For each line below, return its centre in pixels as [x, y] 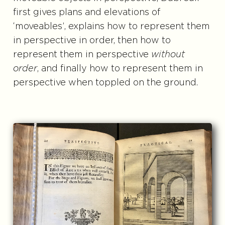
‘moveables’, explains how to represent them [111, 27]
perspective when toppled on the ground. [105, 83]
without [168, 55]
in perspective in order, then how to [92, 41]
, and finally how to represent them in [120, 69]
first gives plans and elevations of [87, 13]
